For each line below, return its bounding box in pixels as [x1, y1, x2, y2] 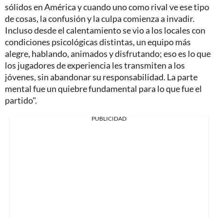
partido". [5, 95, 37, 106]
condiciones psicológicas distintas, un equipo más [5, 36, 191, 48]
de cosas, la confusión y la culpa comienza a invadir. [5, 13, 195, 24]
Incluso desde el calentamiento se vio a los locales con [5, 25, 205, 36]
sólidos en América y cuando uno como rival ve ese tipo [5, 1, 209, 13]
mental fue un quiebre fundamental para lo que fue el [5, 83, 202, 94]
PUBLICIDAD [91, 115, 127, 123]
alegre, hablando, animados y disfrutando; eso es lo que [5, 48, 211, 59]
